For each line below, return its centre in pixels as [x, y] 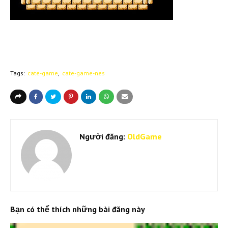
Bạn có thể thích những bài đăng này [78, 209]
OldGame [144, 136]
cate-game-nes [83, 73]
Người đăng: [102, 136]
